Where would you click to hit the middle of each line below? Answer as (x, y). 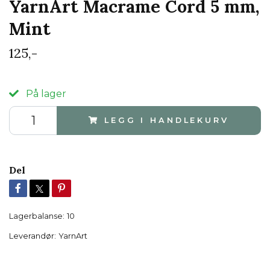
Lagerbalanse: (37, 216)
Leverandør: (33, 236)
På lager (45, 94)
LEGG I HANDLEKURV (167, 121)
